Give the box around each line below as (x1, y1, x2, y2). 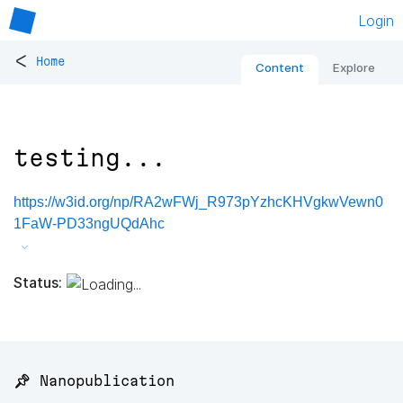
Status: (13, 273, 62, 291)
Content (255, 60, 304, 76)
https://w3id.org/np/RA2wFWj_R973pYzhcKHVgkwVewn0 (13, 194, 383, 210)
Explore (333, 60, 375, 76)
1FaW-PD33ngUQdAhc (13, 216, 165, 232)
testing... (13, 145, 166, 172)
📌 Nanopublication (13, 372, 175, 390)
